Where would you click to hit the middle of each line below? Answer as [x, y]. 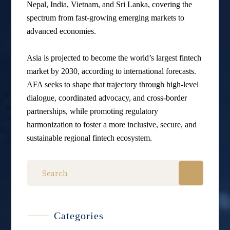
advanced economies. [62, 31]
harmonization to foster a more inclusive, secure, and [112, 125]
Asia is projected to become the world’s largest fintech [114, 58]
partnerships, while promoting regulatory [93, 111]
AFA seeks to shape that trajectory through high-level [113, 85]
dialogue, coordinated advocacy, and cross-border [107, 98]
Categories [79, 216]
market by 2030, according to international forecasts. [112, 71]
